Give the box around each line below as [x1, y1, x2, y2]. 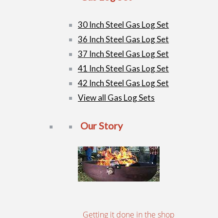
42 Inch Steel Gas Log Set [78, 78, 169, 89]
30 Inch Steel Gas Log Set [78, 19, 169, 30]
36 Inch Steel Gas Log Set [78, 34, 169, 45]
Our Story [80, 120, 123, 132]
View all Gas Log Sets [78, 92, 155, 103]
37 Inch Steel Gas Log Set [78, 49, 169, 59]
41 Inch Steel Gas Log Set [78, 63, 169, 74]
